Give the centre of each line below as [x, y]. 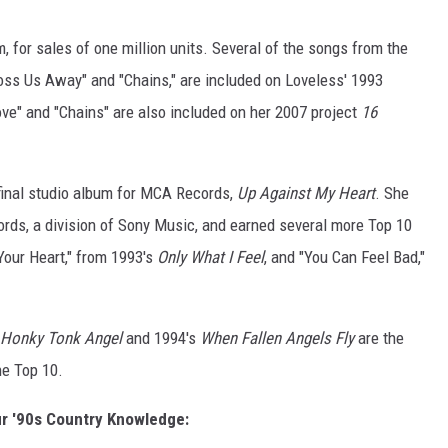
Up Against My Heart [306, 193]
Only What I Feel [210, 257]
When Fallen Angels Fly [277, 338]
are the [379, 338]
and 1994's [161, 338]
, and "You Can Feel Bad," [344, 257]
